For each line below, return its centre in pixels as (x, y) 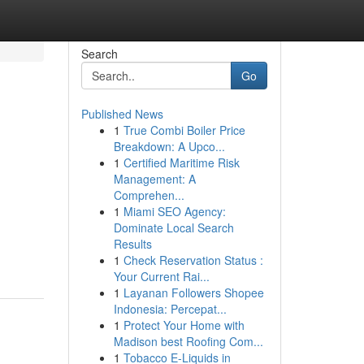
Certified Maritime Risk (181, 162)
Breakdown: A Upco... (169, 146)
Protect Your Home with (184, 325)
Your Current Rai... (161, 276)
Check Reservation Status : (193, 260)
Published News (122, 114)
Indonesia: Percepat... (170, 309)
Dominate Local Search (173, 227)
